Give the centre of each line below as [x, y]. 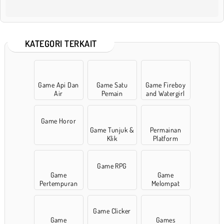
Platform [165, 138]
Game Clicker [112, 210]
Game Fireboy [165, 84]
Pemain [112, 93]
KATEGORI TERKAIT [61, 43]
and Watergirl [165, 93]
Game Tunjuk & [112, 129]
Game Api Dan [58, 84]
